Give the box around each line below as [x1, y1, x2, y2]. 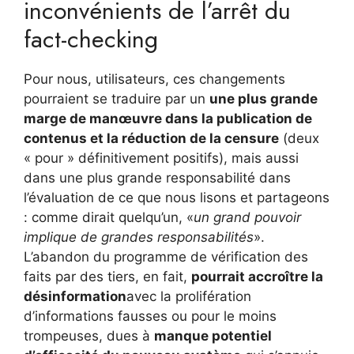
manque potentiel [154, 327, 272, 344]
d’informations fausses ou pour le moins [24, 307, 277, 324]
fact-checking [24, 21, 158, 56]
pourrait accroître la [191, 268, 323, 284]
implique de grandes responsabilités [24, 228, 254, 245]
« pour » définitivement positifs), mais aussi [24, 149, 299, 166]
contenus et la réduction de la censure [24, 130, 279, 146]
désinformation [24, 288, 126, 304]
